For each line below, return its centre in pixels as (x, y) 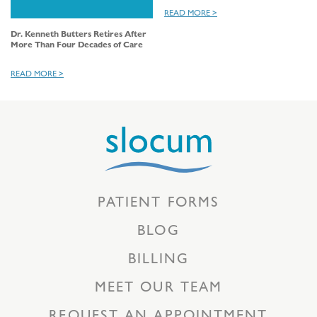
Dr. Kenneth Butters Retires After (79, 34)
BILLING (158, 258)
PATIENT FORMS (158, 201)
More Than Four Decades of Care (77, 44)
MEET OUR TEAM (158, 286)
